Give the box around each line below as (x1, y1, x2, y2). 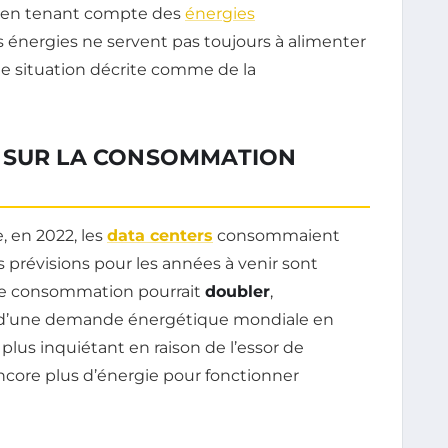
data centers (107, 225, 213, 245)
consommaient (213, 225, 340, 245)
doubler (205, 281, 270, 301)
